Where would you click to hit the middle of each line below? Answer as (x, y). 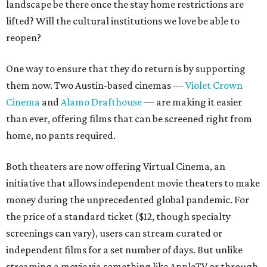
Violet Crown (214, 85)
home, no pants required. (61, 135)
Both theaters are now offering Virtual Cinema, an (116, 166)
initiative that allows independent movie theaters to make (133, 183)
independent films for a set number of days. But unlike (124, 250)
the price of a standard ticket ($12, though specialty (118, 216)
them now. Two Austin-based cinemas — (96, 85)
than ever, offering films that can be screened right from (129, 119)
